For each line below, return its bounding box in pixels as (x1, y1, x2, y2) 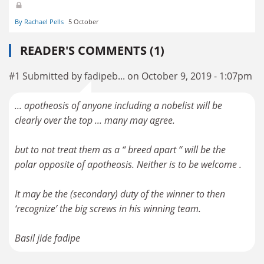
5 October (68, 17, 98, 27)
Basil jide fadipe (15, 232, 80, 245)
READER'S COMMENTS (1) (20, 42, 164, 59)
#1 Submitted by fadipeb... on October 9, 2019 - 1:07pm (9, 70, 252, 83)
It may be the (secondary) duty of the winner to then (15, 187, 225, 201)
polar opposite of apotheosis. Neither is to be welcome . (15, 158, 242, 171)
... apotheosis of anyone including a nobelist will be (15, 99, 222, 113)
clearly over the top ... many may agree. (15, 114, 175, 127)
